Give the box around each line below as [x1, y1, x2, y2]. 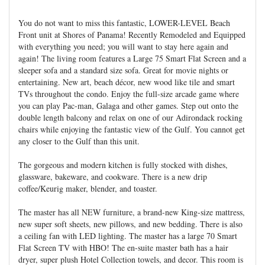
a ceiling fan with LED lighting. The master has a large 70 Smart [18, 230, 237, 241]
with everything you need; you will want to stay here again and [18, 41, 228, 52]
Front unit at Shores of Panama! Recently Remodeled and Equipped [18, 29, 245, 40]
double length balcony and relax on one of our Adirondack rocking [18, 112, 243, 123]
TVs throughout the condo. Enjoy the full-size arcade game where [18, 88, 239, 99]
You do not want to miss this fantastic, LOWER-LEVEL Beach [18, 17, 230, 28]
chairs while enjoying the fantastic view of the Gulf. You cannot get [18, 124, 245, 135]
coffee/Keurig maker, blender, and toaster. [18, 183, 157, 194]
